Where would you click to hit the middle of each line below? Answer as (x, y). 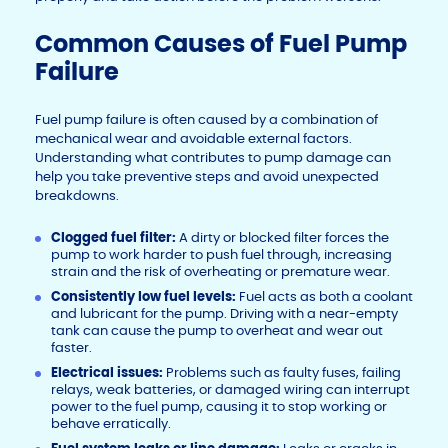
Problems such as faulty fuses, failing (283, 373)
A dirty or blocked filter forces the (284, 238)
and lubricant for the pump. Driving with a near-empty (224, 314)
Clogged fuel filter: (115, 238)
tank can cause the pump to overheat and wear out (217, 331)
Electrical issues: (108, 373)
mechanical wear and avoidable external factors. (193, 139)
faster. (71, 348)
